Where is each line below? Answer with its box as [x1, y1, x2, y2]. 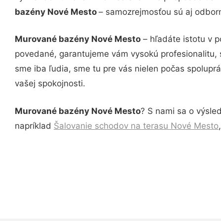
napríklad [15, 120, 54, 131]
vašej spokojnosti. [15, 78, 85, 88]
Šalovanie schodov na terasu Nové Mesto [54, 120, 219, 131]
